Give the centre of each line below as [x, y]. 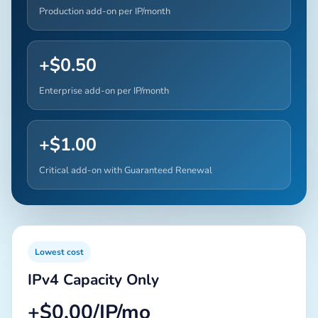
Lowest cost [59, 252]
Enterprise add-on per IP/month [104, 91]
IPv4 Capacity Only [93, 279]
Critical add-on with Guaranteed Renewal [126, 170]
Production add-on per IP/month [105, 11]
